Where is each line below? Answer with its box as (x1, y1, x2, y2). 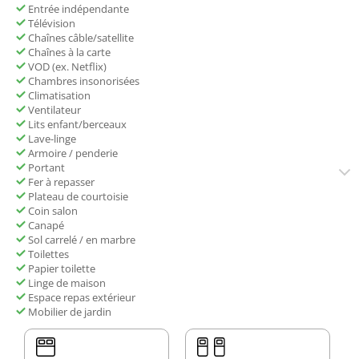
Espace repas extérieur (26, 290, 135, 305)
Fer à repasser (26, 175, 95, 190)
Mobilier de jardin (26, 305, 111, 320)
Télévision (26, 16, 75, 31)
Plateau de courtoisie (26, 189, 128, 204)
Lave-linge (26, 131, 76, 147)
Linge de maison (26, 276, 106, 291)
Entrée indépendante (26, 2, 129, 17)
